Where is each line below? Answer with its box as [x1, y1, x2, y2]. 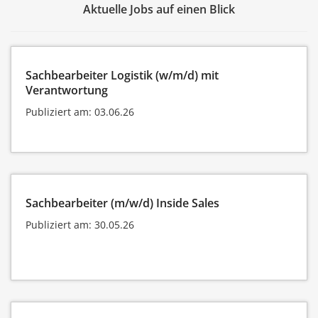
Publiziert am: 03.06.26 [26, 104, 134, 119]
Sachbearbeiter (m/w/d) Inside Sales [26, 194, 219, 211]
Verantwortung [26, 82, 108, 98]
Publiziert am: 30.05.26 [26, 217, 134, 231]
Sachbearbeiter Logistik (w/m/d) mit [26, 67, 219, 83]
